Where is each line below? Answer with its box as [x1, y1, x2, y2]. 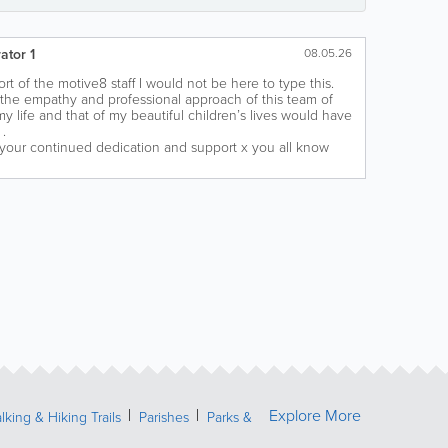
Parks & [207, 407, 252, 426]
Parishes [139, 407, 189, 426]
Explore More [269, 404, 361, 426]
